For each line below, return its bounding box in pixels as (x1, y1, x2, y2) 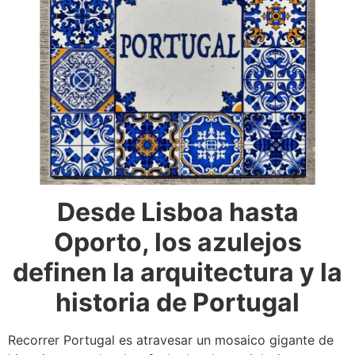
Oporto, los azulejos (53, 227, 302, 258)
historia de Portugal (55, 287, 300, 319)
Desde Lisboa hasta (56, 197, 299, 228)
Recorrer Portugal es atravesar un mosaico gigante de (8, 332, 334, 349)
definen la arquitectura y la (13, 257, 342, 288)
